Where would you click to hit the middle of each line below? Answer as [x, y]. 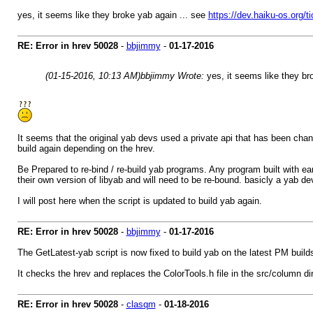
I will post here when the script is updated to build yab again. [139, 201]
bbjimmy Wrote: [173, 76]
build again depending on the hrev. [86, 148]
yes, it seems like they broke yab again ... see [112, 15]
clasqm [141, 304]
